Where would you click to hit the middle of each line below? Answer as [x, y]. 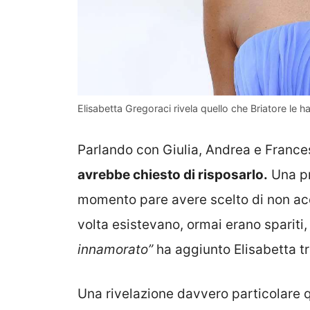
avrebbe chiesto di [138, 174]
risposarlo [231, 174]
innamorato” [115, 249]
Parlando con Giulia [138, 149]
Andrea [228, 149]
